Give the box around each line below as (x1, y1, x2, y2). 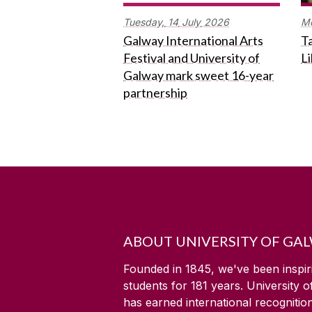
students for (123, 279, 191, 293)
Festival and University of (123, 49, 260, 65)
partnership (123, 84, 187, 100)
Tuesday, (123, 15, 164, 28)
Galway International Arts (123, 32, 263, 48)
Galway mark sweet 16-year (123, 67, 274, 83)
